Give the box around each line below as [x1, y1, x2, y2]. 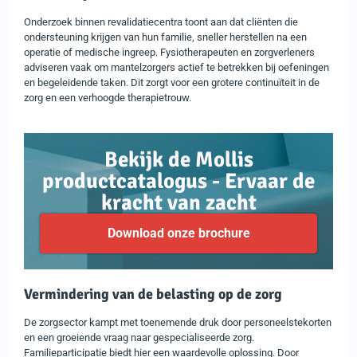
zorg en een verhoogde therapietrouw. [24, 91, 191, 104]
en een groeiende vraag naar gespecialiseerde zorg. [24, 331, 254, 343]
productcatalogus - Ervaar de [42, 167, 315, 194]
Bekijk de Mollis [104, 146, 253, 173]
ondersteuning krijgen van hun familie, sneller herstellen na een [24, 30, 307, 43]
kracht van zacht [100, 189, 257, 216]
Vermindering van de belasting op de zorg [24, 284, 282, 303]
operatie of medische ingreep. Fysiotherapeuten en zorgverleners [24, 45, 315, 58]
